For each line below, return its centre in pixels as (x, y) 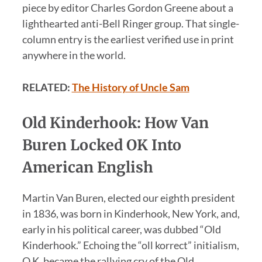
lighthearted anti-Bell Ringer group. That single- (130, 24)
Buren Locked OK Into (101, 145)
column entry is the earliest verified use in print (128, 39)
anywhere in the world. (74, 55)
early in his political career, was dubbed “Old (121, 229)
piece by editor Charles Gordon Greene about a (127, 8)
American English (87, 167)
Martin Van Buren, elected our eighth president (128, 197)
